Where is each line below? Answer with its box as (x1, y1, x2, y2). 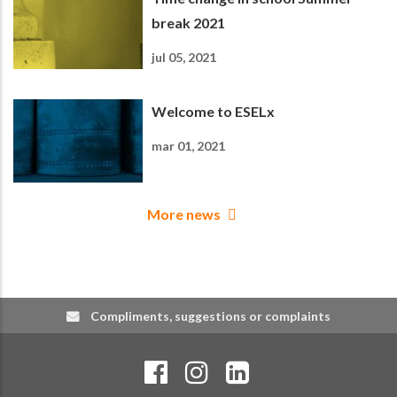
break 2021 (152, 13, 225, 31)
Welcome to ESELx (152, 102, 275, 120)
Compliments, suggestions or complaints (90, 307, 331, 323)
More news (147, 205, 221, 222)
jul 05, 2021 (152, 49, 216, 65)
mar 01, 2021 (152, 137, 225, 153)
